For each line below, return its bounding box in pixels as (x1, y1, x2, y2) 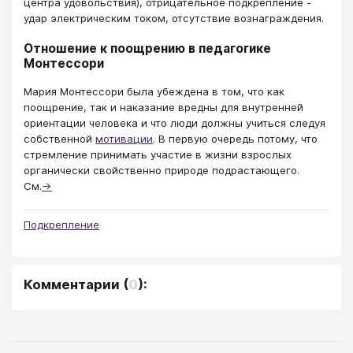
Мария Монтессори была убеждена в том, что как (24, 85, 284, 98)
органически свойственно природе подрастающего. (24, 164, 299, 177)
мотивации (95, 132, 153, 146)
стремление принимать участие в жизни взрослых (24, 148, 292, 162)
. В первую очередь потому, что (153, 132, 318, 146)
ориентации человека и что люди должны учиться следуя (24, 117, 325, 130)
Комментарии (24, 277, 120, 293)
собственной (24, 132, 95, 146)
